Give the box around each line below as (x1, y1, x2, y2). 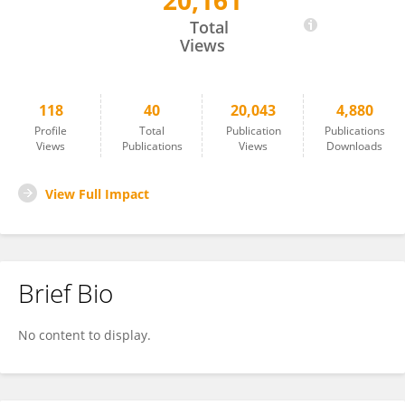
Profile (34, 123, 67, 138)
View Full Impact (45, 185, 149, 202)
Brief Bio (18, 276, 113, 310)
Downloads (326, 138, 382, 154)
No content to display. (18, 326, 151, 344)
